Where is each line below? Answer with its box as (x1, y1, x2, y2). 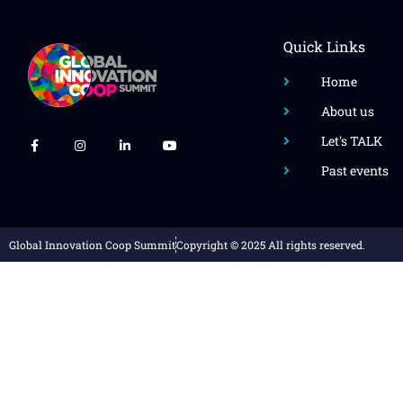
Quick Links (283, 37, 365, 57)
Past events (320, 162, 389, 180)
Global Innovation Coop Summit (9, 237, 175, 253)
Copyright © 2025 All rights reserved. (176, 237, 365, 253)
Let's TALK (320, 132, 382, 150)
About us (320, 103, 374, 121)
